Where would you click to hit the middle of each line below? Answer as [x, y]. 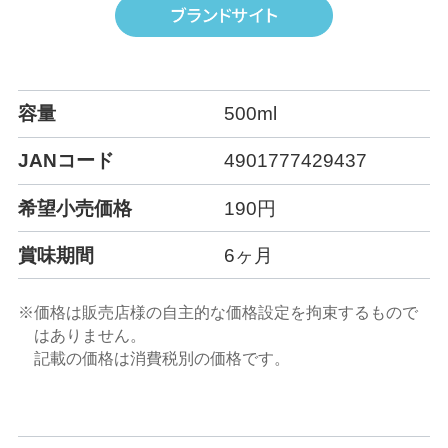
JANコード [65, 161]
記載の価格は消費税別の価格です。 [162, 358]
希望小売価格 [74, 208]
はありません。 [90, 335]
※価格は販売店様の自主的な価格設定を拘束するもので [217, 312]
